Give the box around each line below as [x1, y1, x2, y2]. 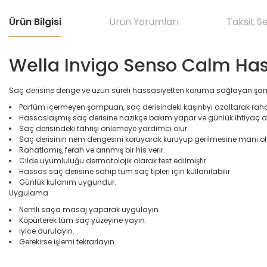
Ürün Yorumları [109, 15, 179, 29]
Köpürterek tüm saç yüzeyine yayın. [19, 215, 147, 225]
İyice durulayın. [19, 226, 74, 236]
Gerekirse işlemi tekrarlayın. [19, 237, 116, 247]
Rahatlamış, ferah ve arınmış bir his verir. [19, 145, 165, 155]
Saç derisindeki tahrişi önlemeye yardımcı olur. [19, 123, 189, 133]
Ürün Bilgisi [9, 15, 61, 29]
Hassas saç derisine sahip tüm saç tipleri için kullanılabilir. [19, 166, 232, 176]
